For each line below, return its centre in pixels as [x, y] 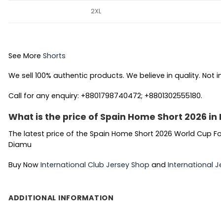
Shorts [54, 55]
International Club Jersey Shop [95, 165]
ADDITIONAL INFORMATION [61, 198]
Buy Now [24, 165]
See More [26, 55]
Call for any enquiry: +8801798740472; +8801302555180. [105, 95]
